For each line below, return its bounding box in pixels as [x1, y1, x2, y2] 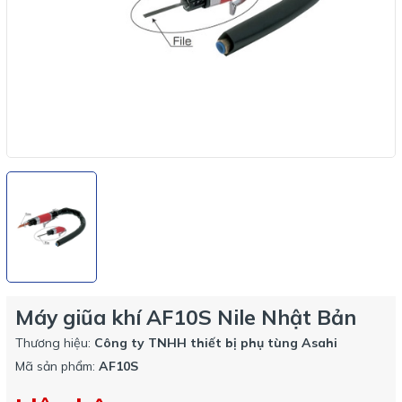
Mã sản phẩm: [15, 358, 99, 374]
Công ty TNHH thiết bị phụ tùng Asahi [94, 335, 337, 351]
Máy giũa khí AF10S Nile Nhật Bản [15, 304, 356, 330]
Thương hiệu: [15, 335, 94, 351]
